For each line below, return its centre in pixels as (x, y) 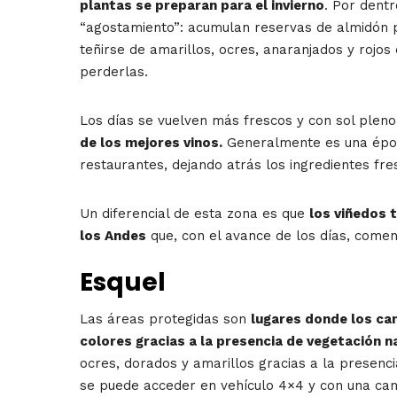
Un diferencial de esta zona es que (195, 214)
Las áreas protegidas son (165, 319)
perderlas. (114, 72)
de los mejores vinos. (151, 143)
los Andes (113, 236)
